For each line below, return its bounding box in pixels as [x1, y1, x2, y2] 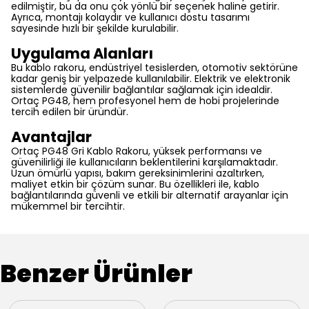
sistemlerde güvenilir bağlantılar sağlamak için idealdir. [11, 83, 272, 97]
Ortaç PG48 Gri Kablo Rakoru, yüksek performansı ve [11, 144, 262, 158]
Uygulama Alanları [11, 43, 153, 63]
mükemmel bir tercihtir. [11, 199, 125, 213]
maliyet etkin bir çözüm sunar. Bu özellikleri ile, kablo [11, 177, 259, 191]
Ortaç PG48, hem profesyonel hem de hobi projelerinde [11, 94, 279, 108]
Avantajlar [11, 127, 92, 147]
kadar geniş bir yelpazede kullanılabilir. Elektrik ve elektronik [11, 72, 290, 86]
